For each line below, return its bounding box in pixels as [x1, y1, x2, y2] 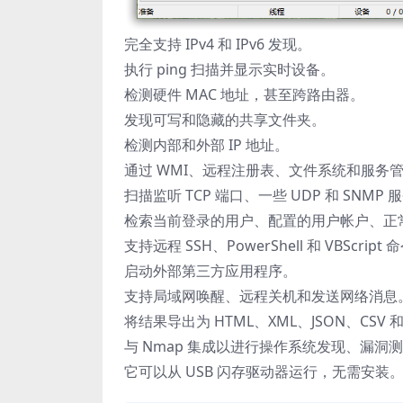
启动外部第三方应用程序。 [124, 261, 297, 282]
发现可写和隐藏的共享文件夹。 [124, 110, 326, 130]
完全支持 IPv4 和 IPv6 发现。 [124, 34, 311, 55]
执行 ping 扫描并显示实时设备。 [124, 59, 335, 80]
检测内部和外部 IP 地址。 [124, 135, 289, 156]
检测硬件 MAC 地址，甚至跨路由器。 [124, 85, 364, 105]
